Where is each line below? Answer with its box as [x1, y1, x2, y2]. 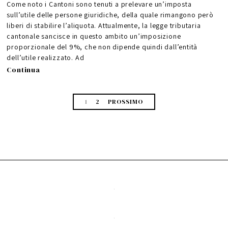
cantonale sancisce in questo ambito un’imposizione [7, 32, 181, 41]
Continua [7, 65, 40, 75]
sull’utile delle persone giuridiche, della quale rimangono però [7, 10, 214, 20]
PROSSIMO [107, 98, 143, 106]
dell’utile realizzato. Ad [7, 53, 84, 63]
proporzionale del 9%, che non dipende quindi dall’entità [7, 42, 198, 52]
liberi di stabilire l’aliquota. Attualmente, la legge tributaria [7, 21, 201, 31]
